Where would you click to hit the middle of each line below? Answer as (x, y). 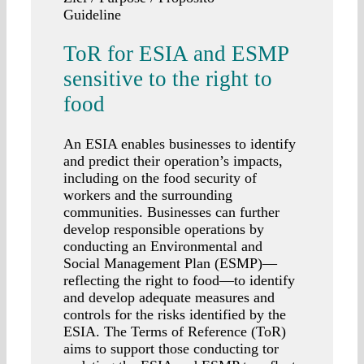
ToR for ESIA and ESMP (176, 54)
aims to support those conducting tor (171, 348)
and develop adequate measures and (169, 297)
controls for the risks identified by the (175, 314)
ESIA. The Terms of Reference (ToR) (175, 331)
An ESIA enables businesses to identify (180, 143)
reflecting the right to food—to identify (179, 280)
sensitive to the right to (168, 79)
